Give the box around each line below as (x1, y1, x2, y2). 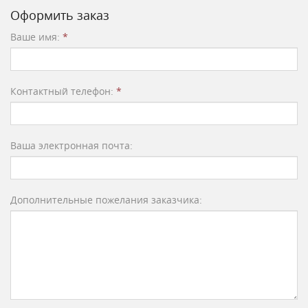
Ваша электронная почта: (10, 139, 133, 152)
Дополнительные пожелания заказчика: (10, 193, 202, 206)
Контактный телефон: (10, 85, 116, 98)
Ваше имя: (10, 30, 63, 43)
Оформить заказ (10, 7, 109, 23)
